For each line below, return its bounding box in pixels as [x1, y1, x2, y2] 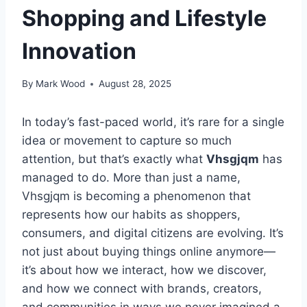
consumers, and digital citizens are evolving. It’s [22, 226, 284, 241]
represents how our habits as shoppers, [22, 208, 241, 222]
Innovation [22, 37, 136, 64]
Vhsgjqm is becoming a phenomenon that [22, 189, 251, 204]
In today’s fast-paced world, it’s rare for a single [22, 115, 284, 130]
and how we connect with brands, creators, [22, 282, 262, 296]
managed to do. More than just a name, [22, 171, 241, 185]
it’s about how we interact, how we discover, [22, 263, 267, 278]
